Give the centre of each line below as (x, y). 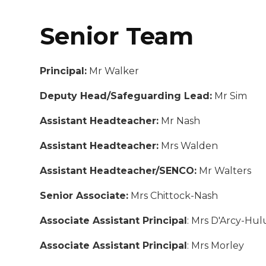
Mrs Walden (189, 145)
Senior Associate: (84, 195)
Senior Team (117, 36)
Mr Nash (180, 121)
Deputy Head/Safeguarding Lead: (126, 96)
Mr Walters (224, 170)
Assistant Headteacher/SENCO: (118, 170)
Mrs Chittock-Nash (173, 195)
